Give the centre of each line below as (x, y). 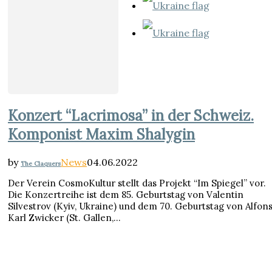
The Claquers (41, 164)
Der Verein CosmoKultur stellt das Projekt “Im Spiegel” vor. (137, 183)
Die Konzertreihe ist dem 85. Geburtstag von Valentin (126, 195)
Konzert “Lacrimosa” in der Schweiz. (131, 116)
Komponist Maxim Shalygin (101, 135)
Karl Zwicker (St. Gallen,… (64, 218)
